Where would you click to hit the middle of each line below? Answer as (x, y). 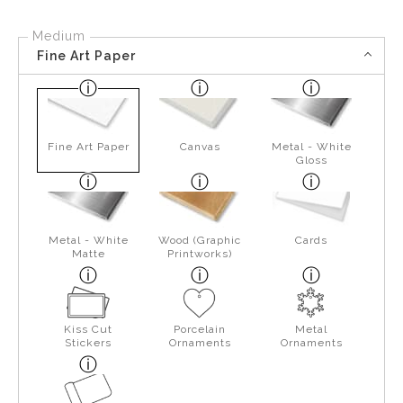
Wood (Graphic (200, 241)
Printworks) (200, 254)
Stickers (89, 343)
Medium (59, 36)
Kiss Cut (89, 330)
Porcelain (200, 330)
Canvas (200, 147)
